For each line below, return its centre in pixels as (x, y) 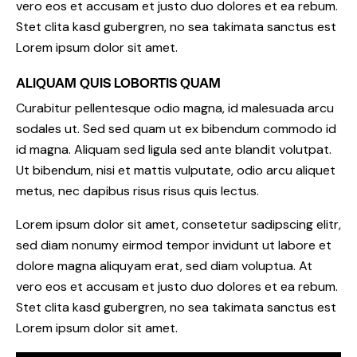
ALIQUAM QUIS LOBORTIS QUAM (118, 82)
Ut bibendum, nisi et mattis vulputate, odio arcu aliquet (176, 170)
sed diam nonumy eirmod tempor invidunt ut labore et (174, 245)
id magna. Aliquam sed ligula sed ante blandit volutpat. (174, 149)
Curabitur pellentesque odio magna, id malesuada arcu (175, 108)
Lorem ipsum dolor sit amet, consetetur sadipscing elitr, (178, 224)
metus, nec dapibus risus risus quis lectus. (137, 190)
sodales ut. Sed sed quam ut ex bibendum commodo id (176, 128)
